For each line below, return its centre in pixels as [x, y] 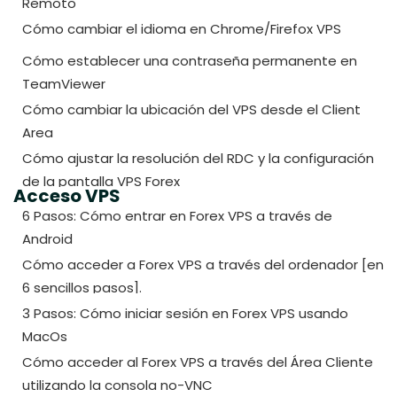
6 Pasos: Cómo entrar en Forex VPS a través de [177, 216]
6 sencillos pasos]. [82, 288]
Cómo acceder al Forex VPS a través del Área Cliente [198, 362]
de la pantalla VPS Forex [101, 182]
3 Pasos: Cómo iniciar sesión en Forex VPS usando [185, 314]
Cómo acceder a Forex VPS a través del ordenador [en [203, 265]
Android [47, 239]
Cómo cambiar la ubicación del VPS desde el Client [191, 110]
